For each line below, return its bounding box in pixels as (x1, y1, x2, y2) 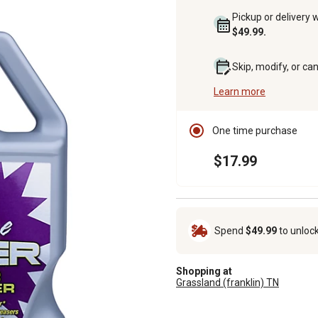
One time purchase (212, 124, 297, 136)
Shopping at (176, 265, 232, 277)
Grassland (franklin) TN (176, 276, 279, 288)
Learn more (214, 85, 265, 97)
